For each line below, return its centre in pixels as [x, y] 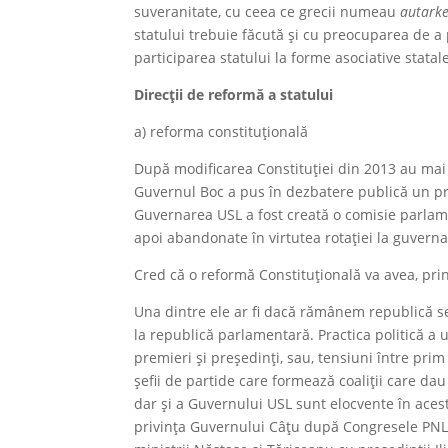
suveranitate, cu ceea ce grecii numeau [267, 11]
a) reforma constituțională [221, 131]
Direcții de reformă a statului [234, 94]
